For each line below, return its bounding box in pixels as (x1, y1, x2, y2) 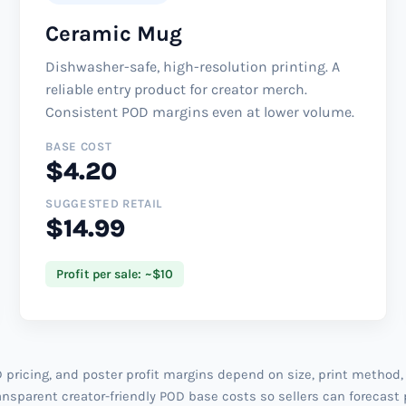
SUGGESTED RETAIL (45, 196, 162, 210)
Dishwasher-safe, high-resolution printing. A (45, 57, 341, 75)
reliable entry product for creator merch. (45, 80, 308, 98)
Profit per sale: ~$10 (56, 266, 174, 282)
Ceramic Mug (45, 20, 183, 46)
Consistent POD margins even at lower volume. (45, 102, 355, 121)
